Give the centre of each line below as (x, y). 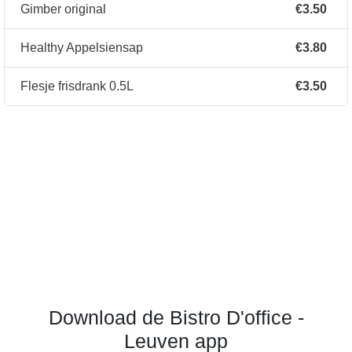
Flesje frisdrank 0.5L (77, 86)
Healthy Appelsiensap (82, 48)
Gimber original (63, 9)
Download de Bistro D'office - (176, 318)
